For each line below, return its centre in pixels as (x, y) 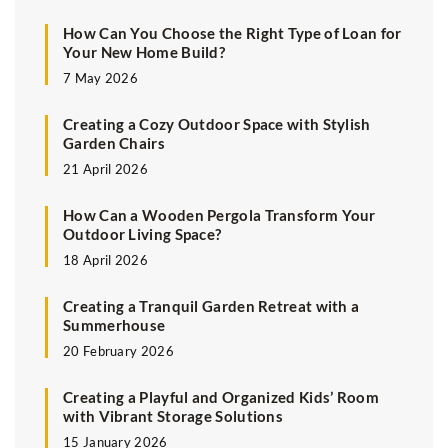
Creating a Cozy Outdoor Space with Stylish (217, 124)
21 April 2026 (105, 169)
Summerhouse (114, 325)
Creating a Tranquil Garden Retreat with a (211, 306)
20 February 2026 (118, 351)
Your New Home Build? (144, 52)
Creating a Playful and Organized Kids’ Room (221, 397)
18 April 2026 (105, 260)
